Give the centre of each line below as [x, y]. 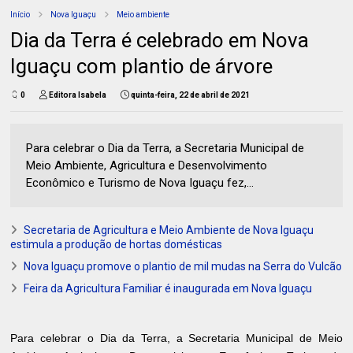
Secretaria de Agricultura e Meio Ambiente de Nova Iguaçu [169, 230]
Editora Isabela [78, 95]
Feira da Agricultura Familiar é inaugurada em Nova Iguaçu [168, 289]
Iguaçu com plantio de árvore [142, 67]
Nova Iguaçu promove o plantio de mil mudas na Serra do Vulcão [183, 267]
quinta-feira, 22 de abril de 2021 [191, 95]
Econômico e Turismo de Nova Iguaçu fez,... [140, 183]
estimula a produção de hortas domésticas [117, 245]
